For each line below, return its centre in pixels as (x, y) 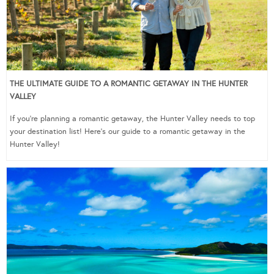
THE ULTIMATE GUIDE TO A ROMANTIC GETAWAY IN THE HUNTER (129, 84)
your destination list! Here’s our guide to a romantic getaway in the (128, 132)
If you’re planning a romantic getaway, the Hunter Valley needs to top (132, 119)
